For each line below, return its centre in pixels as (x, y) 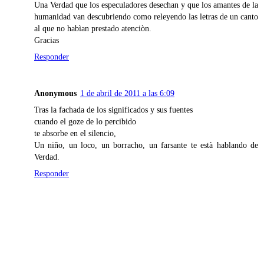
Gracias (47, 40)
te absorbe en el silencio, (75, 133)
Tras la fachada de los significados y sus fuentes (113, 110)
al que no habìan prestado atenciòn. (93, 29)
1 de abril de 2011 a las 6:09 (127, 93)
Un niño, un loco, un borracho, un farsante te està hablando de (146, 145)
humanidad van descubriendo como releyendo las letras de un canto (146, 17)
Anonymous (55, 93)
